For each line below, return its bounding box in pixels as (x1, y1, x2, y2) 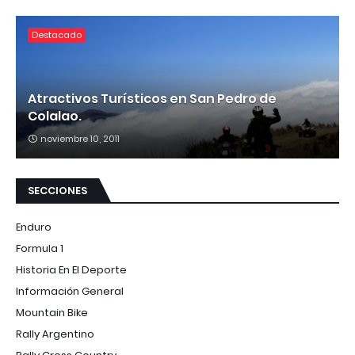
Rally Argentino (16, 326, 94, 342)
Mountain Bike (16, 304, 88, 320)
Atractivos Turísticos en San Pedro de (28, 89, 277, 108)
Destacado (32, 28, 82, 41)
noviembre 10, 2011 (40, 132, 120, 145)
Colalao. (28, 106, 82, 125)
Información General (16, 283, 124, 299)
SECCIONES (28, 182, 87, 198)
